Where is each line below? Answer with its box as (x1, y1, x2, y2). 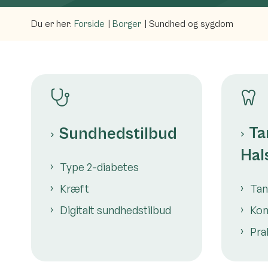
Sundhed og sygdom (149, 18, 233, 29)
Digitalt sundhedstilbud (60, 203, 171, 217)
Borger (112, 18, 141, 29)
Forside (74, 18, 105, 29)
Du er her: (31, 18, 72, 29)
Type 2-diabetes (60, 160, 139, 173)
